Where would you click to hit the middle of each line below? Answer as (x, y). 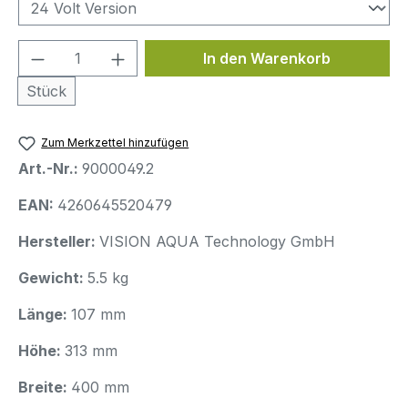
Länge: (45, 315)
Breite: (45, 388)
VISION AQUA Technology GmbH (217, 242)
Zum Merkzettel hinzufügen (115, 142)
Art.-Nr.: (50, 169)
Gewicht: (53, 278)
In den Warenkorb (267, 58)
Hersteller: (59, 242)
